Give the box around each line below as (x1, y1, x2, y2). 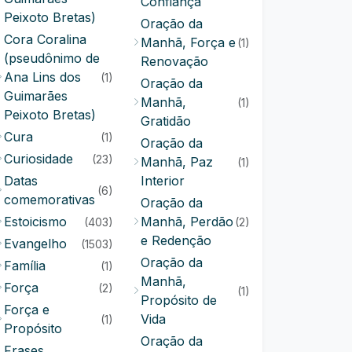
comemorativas (4, 192, 95, 207)
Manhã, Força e (141, 35, 236, 50)
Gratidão (141, 113, 191, 129)
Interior (141, 173, 185, 189)
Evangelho (4, 236, 67, 251)
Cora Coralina (4, 31, 86, 47)
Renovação (141, 53, 208, 69)
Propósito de (141, 292, 217, 308)
